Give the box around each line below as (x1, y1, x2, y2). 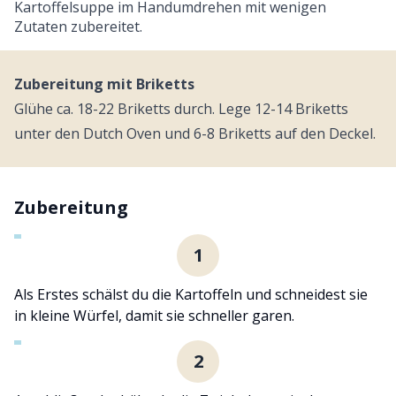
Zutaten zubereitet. (14, 16, 142, 36)
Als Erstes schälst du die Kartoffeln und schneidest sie (14, 284, 368, 304)
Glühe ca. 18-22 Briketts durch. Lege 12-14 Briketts (14, 98, 348, 118)
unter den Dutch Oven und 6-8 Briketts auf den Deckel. (14, 123, 376, 143)
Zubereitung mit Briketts (14, 73, 194, 94)
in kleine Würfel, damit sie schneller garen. (14, 305, 294, 325)
